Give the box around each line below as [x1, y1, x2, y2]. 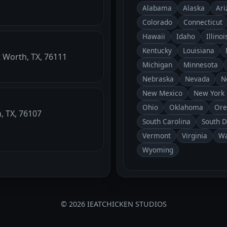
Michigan [142, 59, 172, 69]
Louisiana [183, 45, 214, 55]
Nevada [185, 73, 210, 84]
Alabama [142, 3, 172, 13]
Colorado [142, 17, 172, 27]
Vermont [142, 130, 171, 140]
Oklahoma [169, 102, 203, 112]
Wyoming [142, 144, 173, 155]
